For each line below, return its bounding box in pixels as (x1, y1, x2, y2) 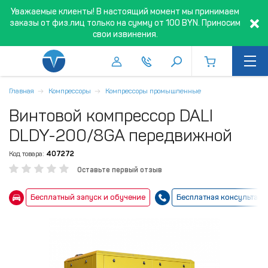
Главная (9, 87, 34, 95)
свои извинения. (92, 29, 158, 39)
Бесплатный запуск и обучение (31, 193, 145, 202)
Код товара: (9, 150, 44, 158)
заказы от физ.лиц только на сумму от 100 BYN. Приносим (10, 18, 240, 28)
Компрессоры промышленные (105, 87, 201, 95)
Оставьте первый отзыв (77, 166, 162, 174)
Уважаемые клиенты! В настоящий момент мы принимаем (11, 7, 239, 17)
